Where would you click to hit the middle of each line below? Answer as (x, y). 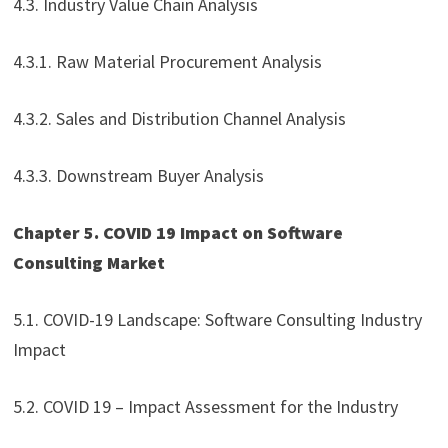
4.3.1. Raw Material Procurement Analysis (167, 62)
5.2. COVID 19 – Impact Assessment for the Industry (205, 407)
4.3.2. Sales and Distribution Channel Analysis (179, 119)
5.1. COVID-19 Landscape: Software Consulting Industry (217, 320)
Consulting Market (90, 263)
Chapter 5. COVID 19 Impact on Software (177, 233)
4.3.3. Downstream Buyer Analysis (138, 176)
